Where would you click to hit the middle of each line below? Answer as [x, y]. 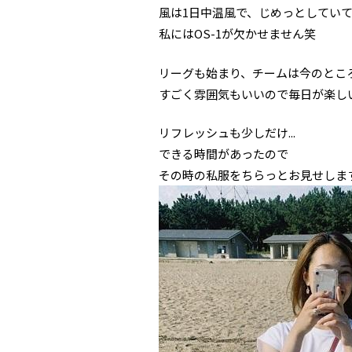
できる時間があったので [224, 154]
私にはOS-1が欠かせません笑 [237, 33]
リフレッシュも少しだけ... [227, 132]
